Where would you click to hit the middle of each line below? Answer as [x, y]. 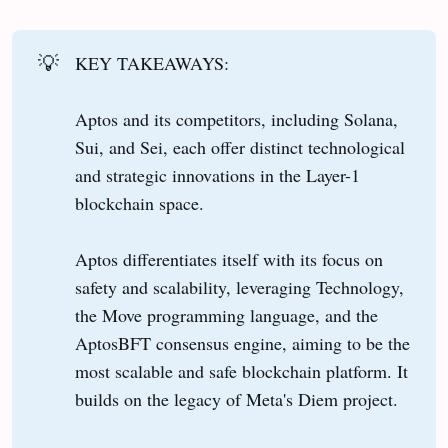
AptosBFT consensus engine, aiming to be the [243, 343]
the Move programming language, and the [227, 315]
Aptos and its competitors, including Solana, [237, 119]
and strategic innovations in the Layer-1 [218, 175]
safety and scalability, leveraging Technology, [240, 287]
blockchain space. [140, 203]
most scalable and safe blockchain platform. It [242, 371]
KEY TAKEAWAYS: [152, 63]
